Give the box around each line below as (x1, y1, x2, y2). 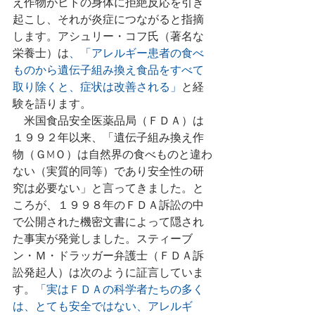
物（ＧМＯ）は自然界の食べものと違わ (13, 148, 212, 162)
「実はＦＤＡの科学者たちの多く (35, 283, 204, 297)
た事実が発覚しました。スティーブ (13, 233, 193, 247)
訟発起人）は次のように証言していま (13, 266, 204, 281)
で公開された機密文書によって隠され (13, 216, 204, 230)
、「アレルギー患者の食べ (69, 47, 204, 61)
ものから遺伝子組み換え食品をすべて (13, 64, 204, 78)
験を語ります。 (13, 98, 91, 112)
